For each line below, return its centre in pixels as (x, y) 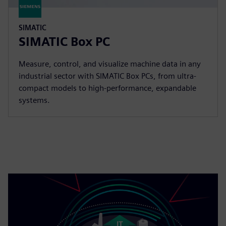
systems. (34, 100)
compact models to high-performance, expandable (107, 88)
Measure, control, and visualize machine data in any (110, 64)
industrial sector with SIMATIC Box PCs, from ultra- (107, 76)
